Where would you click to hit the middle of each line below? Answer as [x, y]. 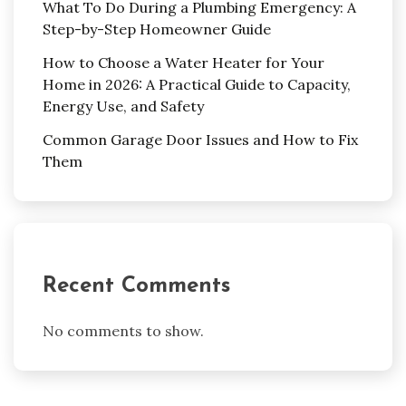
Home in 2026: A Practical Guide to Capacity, [197, 84]
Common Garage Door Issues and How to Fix [200, 139]
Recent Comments [136, 286]
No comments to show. [123, 331]
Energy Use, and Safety [123, 106]
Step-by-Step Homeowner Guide [157, 29]
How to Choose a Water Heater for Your [184, 62]
